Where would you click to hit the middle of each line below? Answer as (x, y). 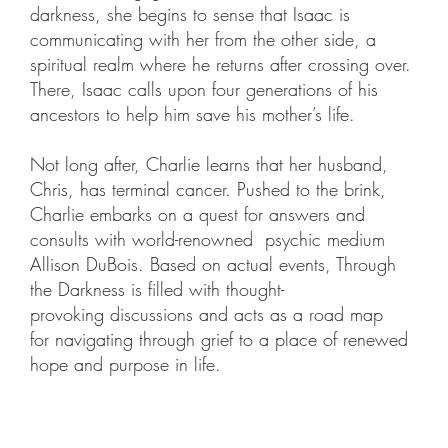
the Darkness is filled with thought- (156, 288)
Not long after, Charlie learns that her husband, (208, 163)
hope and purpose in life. (125, 363)
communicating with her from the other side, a (202, 38)
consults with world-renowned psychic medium (207, 238)
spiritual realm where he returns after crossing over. (220, 63)
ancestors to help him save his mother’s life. (195, 113)
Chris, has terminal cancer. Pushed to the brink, (207, 188)
